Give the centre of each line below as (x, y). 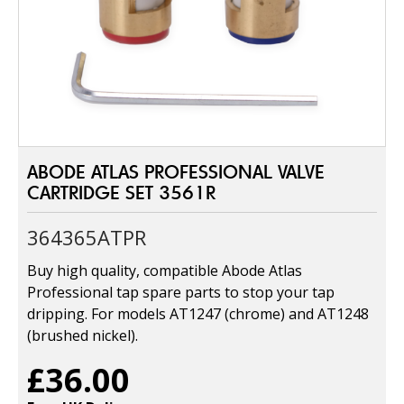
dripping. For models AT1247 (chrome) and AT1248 (198, 313)
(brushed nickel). (83, 335)
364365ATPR (87, 237)
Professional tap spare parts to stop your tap (181, 292)
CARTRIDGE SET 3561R (121, 192)
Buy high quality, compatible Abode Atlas (165, 270)
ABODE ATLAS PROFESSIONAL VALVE (176, 171)
